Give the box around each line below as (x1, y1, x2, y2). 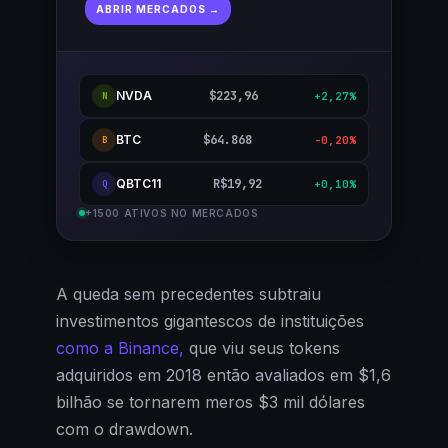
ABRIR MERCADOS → (96, 3, 220, 16)
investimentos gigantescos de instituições (56, 311, 364, 332)
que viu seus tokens (184, 338, 340, 359)
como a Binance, (56, 338, 184, 359)
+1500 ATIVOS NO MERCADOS (85, 207, 259, 220)
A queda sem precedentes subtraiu (56, 284, 321, 305)
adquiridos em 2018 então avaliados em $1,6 (56, 365, 391, 386)
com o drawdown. (56, 419, 193, 440)
